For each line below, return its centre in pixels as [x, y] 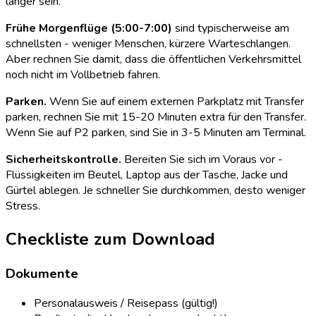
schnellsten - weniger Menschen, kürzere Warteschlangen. [148, 43]
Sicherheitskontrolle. [63, 159]
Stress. [23, 206]
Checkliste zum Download [110, 239]
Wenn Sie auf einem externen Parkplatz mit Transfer [175, 101]
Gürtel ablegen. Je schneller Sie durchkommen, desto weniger [156, 190]
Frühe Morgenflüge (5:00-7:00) [89, 28]
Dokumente [42, 273]
